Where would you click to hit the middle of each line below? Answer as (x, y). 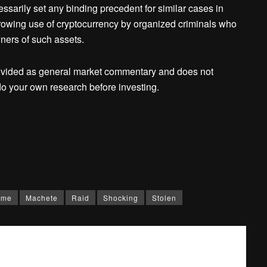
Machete (41, 197)
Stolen (164, 197)
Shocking (120, 197)
